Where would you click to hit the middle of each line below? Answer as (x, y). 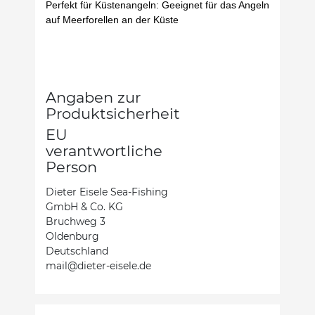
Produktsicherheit (113, 113)
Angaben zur (93, 97)
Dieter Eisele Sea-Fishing (107, 192)
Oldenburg (72, 236)
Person (71, 167)
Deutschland (77, 251)
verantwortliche (104, 150)
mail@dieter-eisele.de (98, 265)
